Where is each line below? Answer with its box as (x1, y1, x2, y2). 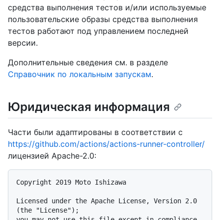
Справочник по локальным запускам (8, 69, 151, 80)
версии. (8, 38, 38, 48)
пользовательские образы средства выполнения (8, 14, 198, 25)
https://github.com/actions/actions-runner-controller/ (8, 139, 205, 149)
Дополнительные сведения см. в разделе (8, 57, 168, 68)
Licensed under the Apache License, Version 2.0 (16, 197, 197, 205)
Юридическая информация (8, 100, 170, 114)
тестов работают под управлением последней (8, 26, 189, 36)
